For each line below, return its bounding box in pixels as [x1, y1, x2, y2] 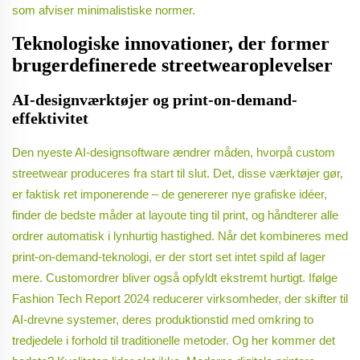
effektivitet [12, 109, 88, 128]
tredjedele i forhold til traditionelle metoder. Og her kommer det [12, 333, 335, 348]
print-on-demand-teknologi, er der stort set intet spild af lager [12, 250, 325, 264]
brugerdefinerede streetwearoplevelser [12, 55, 333, 76]
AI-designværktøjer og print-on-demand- [12, 91, 297, 109]
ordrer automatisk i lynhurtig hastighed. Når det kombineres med [12, 229, 348, 243]
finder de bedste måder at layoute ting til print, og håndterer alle [12, 208, 338, 223]
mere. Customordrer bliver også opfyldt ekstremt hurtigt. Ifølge [12, 271, 337, 285]
